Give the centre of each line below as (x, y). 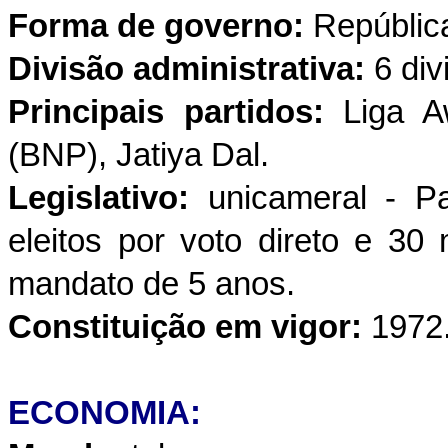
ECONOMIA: (104, 413)
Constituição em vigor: (185, 327)
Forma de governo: (156, 26)
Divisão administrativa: (186, 69)
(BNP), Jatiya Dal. (138, 155)
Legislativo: (98, 198)
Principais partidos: (166, 112)
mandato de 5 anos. (151, 284)
